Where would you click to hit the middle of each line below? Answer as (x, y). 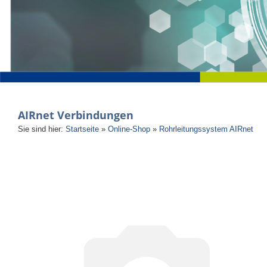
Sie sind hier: (42, 129)
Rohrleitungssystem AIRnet (206, 129)
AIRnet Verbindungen (76, 115)
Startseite (82, 129)
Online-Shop (129, 129)
